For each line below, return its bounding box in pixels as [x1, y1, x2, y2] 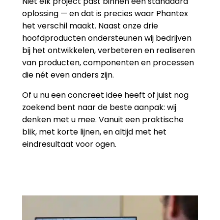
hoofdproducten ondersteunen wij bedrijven [22, 32, 192, 44]
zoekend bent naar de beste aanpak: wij [22, 101, 176, 113]
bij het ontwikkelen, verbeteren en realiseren [22, 44, 195, 56]
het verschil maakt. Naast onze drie [22, 20, 158, 31]
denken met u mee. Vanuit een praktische [22, 113, 184, 125]
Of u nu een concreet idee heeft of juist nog [22, 89, 189, 101]
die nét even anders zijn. [22, 69, 114, 81]
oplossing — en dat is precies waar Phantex [22, 7, 188, 19]
